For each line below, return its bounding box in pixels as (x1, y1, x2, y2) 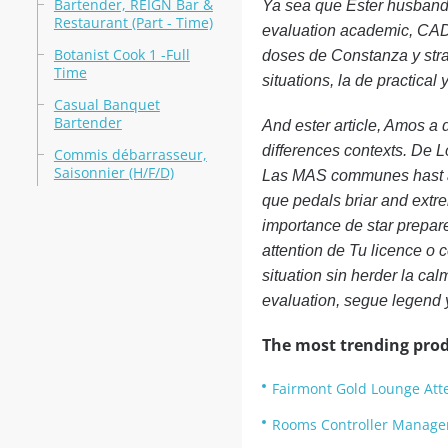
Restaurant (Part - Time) (53, 13, 213, 32)
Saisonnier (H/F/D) (53, 163, 174, 182)
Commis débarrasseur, (53, 145, 207, 164)
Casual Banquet (53, 95, 160, 114)
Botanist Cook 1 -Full (53, 45, 190, 64)
